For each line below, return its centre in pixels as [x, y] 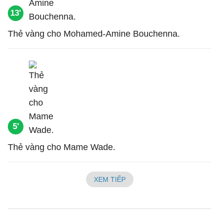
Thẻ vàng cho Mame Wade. [62, 147]
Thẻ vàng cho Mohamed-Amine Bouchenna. [94, 34]
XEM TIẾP [109, 179]
